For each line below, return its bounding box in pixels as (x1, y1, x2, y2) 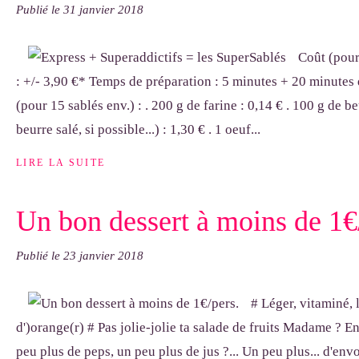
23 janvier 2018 (63, 249, 143, 262)
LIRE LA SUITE (16, 158, 106, 168)
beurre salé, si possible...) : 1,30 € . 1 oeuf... (16, 122, 260, 137)
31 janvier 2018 (63, 3, 143, 16)
